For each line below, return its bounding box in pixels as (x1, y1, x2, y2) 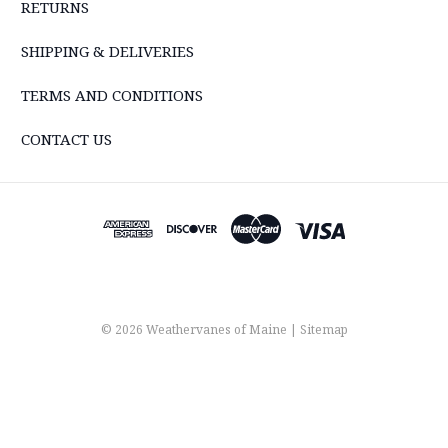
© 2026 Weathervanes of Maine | (100, 320, 300, 338)
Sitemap (299, 320, 348, 338)
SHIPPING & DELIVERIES (21, 40, 194, 61)
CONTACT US (21, 128, 112, 149)
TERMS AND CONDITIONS (21, 84, 203, 105)
